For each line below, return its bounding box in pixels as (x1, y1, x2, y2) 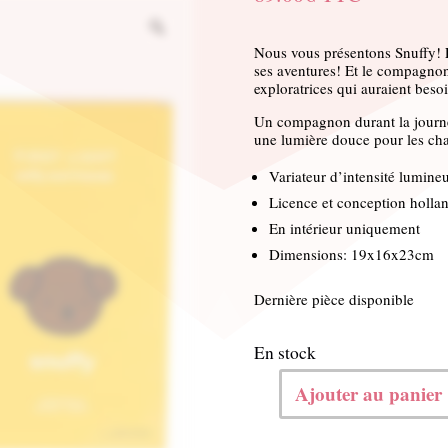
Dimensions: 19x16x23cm (268, 243, 434, 264)
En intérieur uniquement (268, 217, 420, 238)
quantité (252, 396, 314, 421)
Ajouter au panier (294, 380, 442, 407)
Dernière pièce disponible (253, 288, 414, 309)
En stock (253, 341, 316, 365)
